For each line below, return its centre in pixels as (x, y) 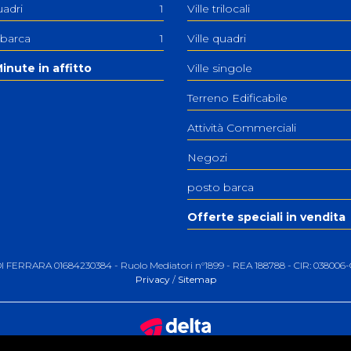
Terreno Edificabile (237, 98)
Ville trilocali (219, 9)
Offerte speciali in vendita (266, 217)
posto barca (221, 188)
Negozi (207, 158)
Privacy (152, 280)
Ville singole (220, 69)
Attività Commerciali (242, 128)
